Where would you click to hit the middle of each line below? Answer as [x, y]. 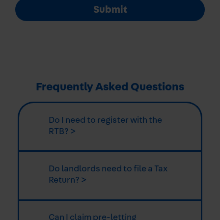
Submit [110, 9]
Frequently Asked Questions [110, 87]
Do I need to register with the [105, 121]
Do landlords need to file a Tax [108, 169]
